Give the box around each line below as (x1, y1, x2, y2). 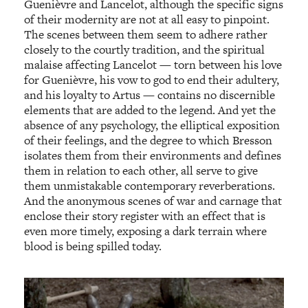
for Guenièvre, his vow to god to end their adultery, (24, 71, 280, 88)
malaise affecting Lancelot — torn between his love (24, 56, 283, 73)
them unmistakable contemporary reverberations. (24, 177, 276, 194)
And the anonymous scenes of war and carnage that (24, 192, 283, 209)
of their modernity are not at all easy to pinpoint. (24, 10, 270, 27)
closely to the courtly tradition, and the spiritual (24, 41, 265, 58)
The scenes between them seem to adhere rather (24, 25, 268, 43)
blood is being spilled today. (24, 237, 162, 254)
